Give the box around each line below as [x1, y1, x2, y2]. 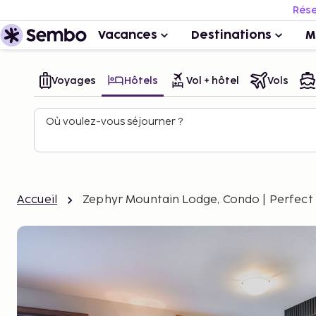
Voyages [51, 74, 96, 87]
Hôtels [124, 74, 158, 87]
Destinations [191, 30, 272, 41]
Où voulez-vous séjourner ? [46, 116, 183, 128]
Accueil [17, 193, 58, 207]
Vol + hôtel [186, 74, 239, 87]
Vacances [98, 30, 157, 41]
